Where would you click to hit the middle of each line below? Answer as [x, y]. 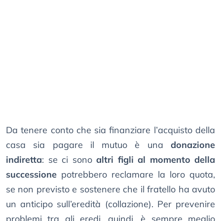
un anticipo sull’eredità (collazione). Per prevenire [110, 204]
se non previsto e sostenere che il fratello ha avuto [110, 189]
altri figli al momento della [156, 160]
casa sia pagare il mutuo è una [88, 145]
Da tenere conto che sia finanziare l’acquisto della [110, 130]
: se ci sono [69, 160]
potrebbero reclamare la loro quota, [136, 175]
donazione [193, 145]
